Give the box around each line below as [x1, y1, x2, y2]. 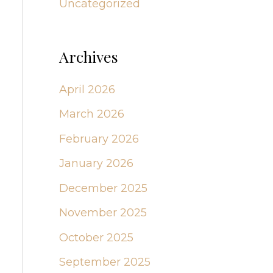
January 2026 [58, 157, 133, 171]
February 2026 [58, 132, 139, 146]
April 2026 [58, 82, 115, 96]
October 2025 [58, 230, 133, 244]
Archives [58, 46, 118, 67]
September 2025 [58, 255, 151, 269]
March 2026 [58, 107, 124, 121]
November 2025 [58, 206, 147, 220]
